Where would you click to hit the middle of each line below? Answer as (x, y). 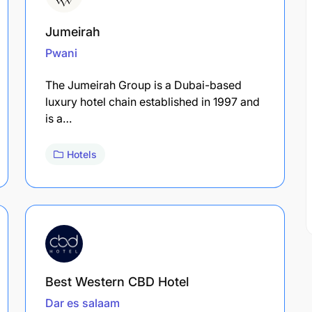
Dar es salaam (83, 303)
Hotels (82, 154)
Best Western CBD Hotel (117, 281)
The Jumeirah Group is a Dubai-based (143, 85)
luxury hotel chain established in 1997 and (153, 101)
